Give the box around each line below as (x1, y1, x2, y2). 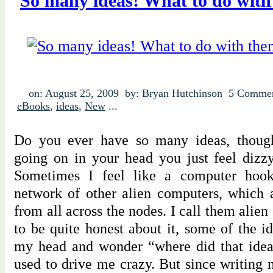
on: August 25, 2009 (29, 87, 119, 99)
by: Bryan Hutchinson (125, 87, 222, 99)
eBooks (17, 100, 50, 112)
